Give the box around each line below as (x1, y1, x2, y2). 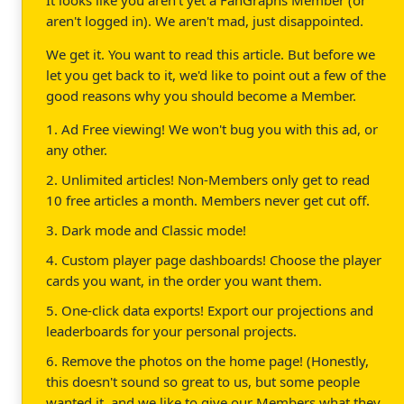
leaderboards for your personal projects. (46, 321, 297, 340)
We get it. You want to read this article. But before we (46, 44, 375, 63)
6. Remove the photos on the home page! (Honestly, (46, 351, 369, 370)
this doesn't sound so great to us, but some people (46, 372, 360, 390)
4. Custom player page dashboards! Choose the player (46, 250, 381, 269)
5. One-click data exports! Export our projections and (46, 300, 373, 319)
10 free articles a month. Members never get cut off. (46, 190, 370, 209)
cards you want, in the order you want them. (46, 271, 322, 289)
